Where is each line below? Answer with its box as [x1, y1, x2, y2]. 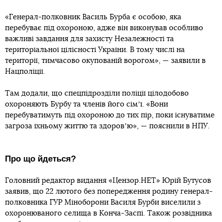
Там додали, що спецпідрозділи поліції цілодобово [5, 90, 189, 98]
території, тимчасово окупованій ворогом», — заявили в [5, 57, 206, 65]
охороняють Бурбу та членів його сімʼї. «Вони [5, 101, 168, 109]
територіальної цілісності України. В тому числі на [5, 46, 185, 54]
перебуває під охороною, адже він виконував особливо [5, 24, 203, 32]
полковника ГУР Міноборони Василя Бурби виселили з [5, 199, 201, 207]
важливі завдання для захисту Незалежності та [5, 35, 174, 43]
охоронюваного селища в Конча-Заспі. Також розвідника [5, 210, 212, 218]
